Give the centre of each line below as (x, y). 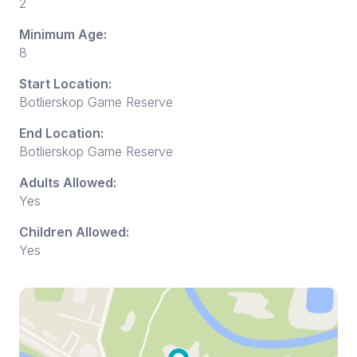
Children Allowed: (74, 232)
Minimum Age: (63, 35)
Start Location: (65, 84)
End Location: (61, 133)
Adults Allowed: (68, 183)
